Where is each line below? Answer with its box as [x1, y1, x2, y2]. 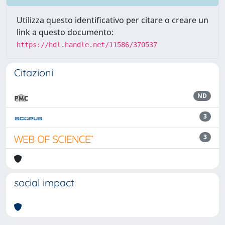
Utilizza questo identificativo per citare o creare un [17, 15, 208, 26]
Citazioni [14, 66, 53, 79]
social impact [14, 176, 74, 189]
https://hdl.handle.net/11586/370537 [17, 41, 157, 49]
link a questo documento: [17, 27, 114, 38]
